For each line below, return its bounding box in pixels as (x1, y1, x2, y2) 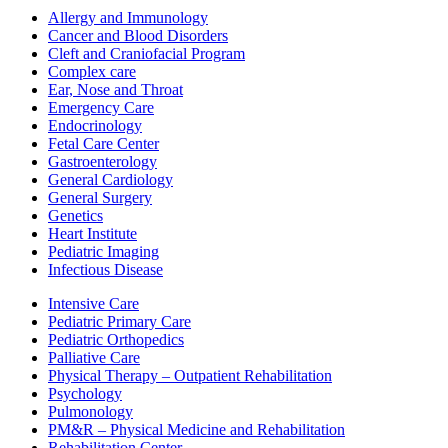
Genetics (48, 206, 103, 224)
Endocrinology (48, 116, 142, 134)
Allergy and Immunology (48, 8, 208, 26)
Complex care (48, 62, 136, 80)
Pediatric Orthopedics (48, 330, 184, 348)
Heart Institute (48, 224, 137, 242)
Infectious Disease (48, 260, 163, 278)
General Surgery (48, 188, 152, 206)
